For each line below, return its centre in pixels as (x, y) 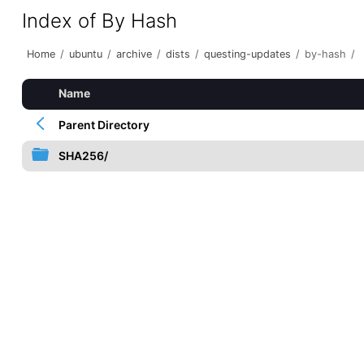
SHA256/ (83, 156)
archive (134, 54)
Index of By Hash (99, 21)
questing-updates (247, 54)
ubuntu (85, 54)
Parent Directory (104, 125)
